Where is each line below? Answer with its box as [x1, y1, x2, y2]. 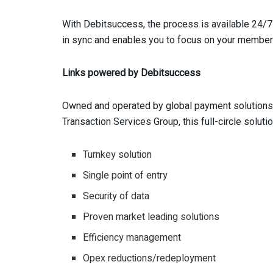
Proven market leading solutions [83, 209, 220, 224]
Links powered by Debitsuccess [62, 66, 200, 79]
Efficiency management [83, 230, 182, 245]
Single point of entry [83, 168, 168, 183]
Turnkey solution [83, 147, 152, 162]
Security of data [83, 188, 150, 204]
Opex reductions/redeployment [83, 250, 216, 266]
